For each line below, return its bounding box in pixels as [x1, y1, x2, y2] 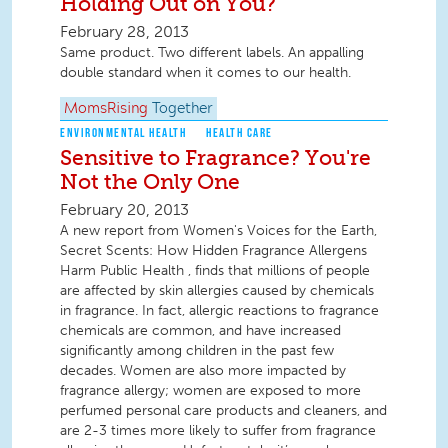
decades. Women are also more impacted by [60, 362, 346, 380]
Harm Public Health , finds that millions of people [60, 262, 370, 280]
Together [152, 102, 213, 117]
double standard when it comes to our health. [60, 64, 351, 82]
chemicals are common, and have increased [60, 322, 341, 340]
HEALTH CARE [206, 125, 273, 141]
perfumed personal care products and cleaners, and [60, 402, 387, 420]
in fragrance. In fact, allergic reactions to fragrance [60, 302, 379, 320]
